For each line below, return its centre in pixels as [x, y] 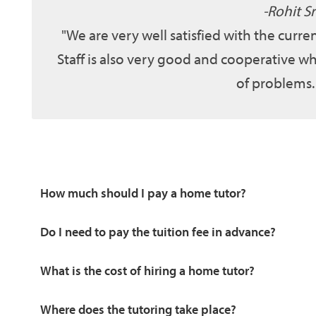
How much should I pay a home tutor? [143, 193]
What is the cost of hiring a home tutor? [147, 270]
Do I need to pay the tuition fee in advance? [158, 231]
